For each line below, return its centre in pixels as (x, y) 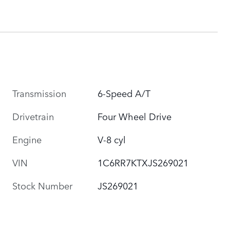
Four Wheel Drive (135, 116)
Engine (27, 139)
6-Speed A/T (124, 93)
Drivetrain (33, 116)
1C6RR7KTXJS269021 (143, 162)
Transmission (39, 93)
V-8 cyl (112, 139)
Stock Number (42, 185)
